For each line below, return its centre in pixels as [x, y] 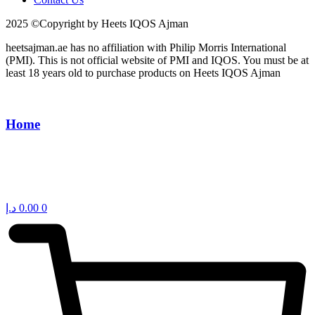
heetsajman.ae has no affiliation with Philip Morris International [146, 48]
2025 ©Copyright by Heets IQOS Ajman [97, 24]
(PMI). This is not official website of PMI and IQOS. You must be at [157, 60]
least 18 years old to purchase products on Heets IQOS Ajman [143, 73]
